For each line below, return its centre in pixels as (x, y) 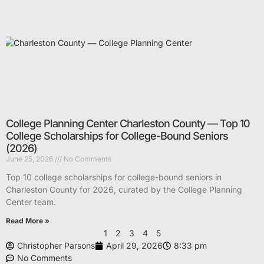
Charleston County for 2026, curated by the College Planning (124, 190)
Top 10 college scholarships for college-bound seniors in (114, 177)
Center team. (31, 202)
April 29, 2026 (134, 246)
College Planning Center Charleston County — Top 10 (128, 124)
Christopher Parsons (56, 246)
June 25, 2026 (30, 159)
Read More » (28, 221)
